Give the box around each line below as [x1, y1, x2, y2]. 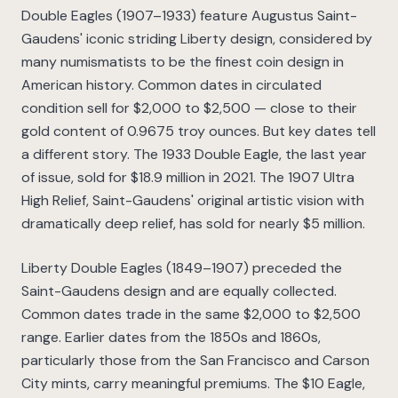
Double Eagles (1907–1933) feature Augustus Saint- [21, 6, 357, 26]
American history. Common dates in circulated [21, 76, 322, 95]
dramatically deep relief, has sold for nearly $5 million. [21, 214, 365, 234]
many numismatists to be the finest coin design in [21, 52, 344, 72]
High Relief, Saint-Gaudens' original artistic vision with [21, 191, 364, 211]
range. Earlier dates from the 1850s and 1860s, [21, 328, 321, 347]
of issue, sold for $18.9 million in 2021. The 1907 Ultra [21, 168, 354, 187]
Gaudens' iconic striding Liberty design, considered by [21, 29, 372, 49]
